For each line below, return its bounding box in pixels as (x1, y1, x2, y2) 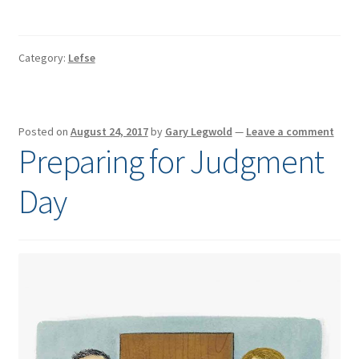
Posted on (18, 124, 71, 139)
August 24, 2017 (70, 124, 148, 139)
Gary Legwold (164, 124, 232, 139)
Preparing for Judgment (18, 140, 324, 183)
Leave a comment (245, 124, 334, 139)
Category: (18, 50, 68, 66)
